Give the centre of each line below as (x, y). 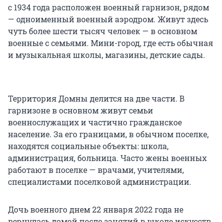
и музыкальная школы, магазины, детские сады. (107, 55)
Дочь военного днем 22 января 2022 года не (96, 210)
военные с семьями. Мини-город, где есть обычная (111, 43)
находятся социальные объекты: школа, (88, 146)
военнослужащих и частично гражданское (95, 122)
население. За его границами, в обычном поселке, (108, 134)
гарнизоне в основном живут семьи (81, 111)
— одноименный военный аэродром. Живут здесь (108, 19)
